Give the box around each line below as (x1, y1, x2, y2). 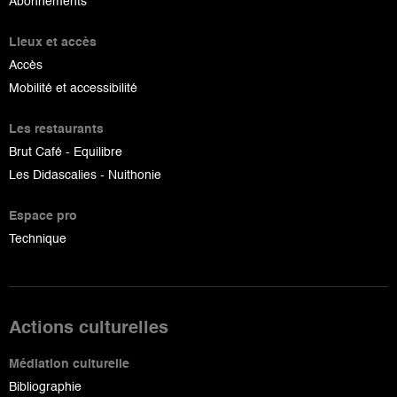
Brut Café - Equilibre (9, 145, 122, 159)
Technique (9, 232, 66, 245)
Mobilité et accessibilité (9, 82, 137, 95)
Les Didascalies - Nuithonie (9, 168, 161, 182)
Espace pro (9, 209, 77, 222)
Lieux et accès (9, 35, 97, 49)
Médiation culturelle (9, 357, 129, 370)
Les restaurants (9, 122, 104, 136)
